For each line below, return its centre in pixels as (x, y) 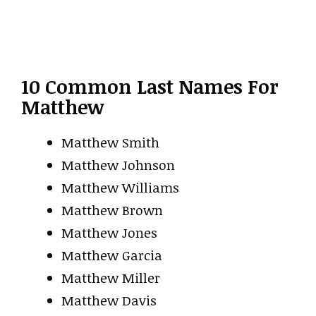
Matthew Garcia (112, 255)
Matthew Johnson (118, 165)
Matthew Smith (110, 142)
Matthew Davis (109, 300)
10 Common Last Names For (150, 86)
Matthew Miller (111, 278)
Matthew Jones (109, 232)
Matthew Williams (120, 187)
